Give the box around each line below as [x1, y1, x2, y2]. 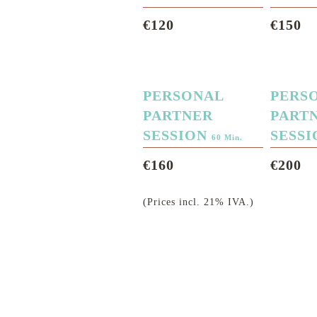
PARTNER [143, 108, 213, 123]
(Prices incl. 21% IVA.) [143, 197, 254, 207]
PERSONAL [143, 88, 224, 103]
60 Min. [212, 133, 243, 142]
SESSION [143, 127, 212, 143]
